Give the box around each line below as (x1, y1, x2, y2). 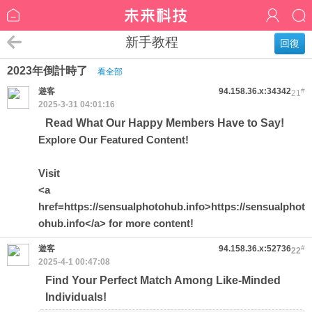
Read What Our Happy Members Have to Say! (45, 117, 284, 129)
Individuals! (45, 291, 107, 303)
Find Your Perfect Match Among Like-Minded (45, 274, 281, 286)
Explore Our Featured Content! (38, 134, 189, 146)
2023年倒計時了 (7, 65, 91, 77)
